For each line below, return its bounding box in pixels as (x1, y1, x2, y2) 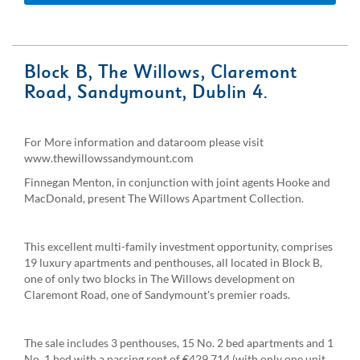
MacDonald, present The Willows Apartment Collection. (24, 190, 304, 205)
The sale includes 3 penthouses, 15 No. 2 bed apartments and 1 (24, 335, 333, 350)
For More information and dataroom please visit (24, 134, 264, 149)
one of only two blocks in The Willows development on (24, 271, 295, 285)
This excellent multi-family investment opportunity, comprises (24, 239, 333, 253)
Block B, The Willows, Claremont (24, 59, 297, 84)
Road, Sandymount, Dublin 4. (24, 80, 268, 104)
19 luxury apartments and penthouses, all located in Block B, (24, 255, 322, 269)
